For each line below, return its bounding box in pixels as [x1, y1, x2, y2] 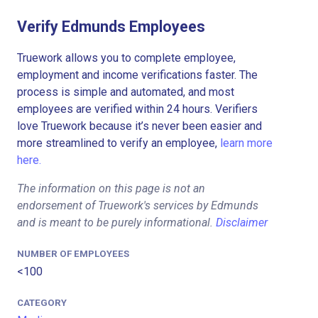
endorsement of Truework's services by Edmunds [17, 198, 258, 212]
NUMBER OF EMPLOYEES [17, 248, 129, 259]
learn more [220, 136, 273, 150]
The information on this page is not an [17, 181, 205, 195]
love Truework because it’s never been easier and [17, 119, 262, 133]
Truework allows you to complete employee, [17, 50, 236, 65]
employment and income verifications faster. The [17, 67, 258, 82]
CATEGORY [17, 297, 67, 308]
